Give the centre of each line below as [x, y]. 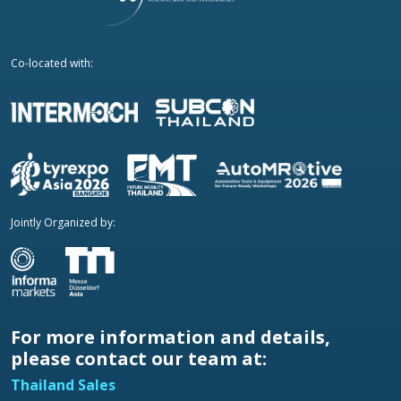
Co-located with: [52, 63]
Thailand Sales [63, 384]
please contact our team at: [139, 358]
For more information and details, [171, 337]
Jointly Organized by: [63, 222]
